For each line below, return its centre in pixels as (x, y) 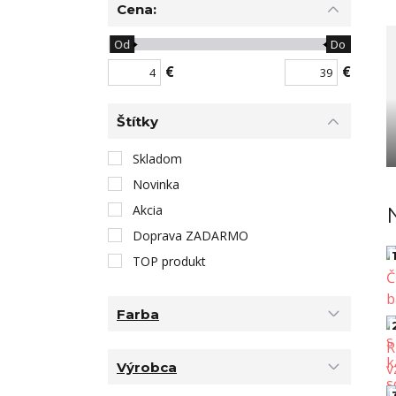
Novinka (156, 185)
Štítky (137, 121)
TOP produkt (169, 262)
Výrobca (147, 367)
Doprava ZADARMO (190, 236)
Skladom (157, 159)
